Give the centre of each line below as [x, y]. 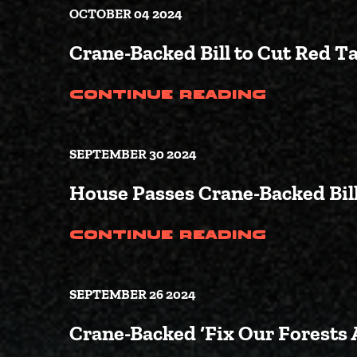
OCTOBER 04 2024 [126, 14]
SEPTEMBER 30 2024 [133, 154]
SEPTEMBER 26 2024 [133, 294]
